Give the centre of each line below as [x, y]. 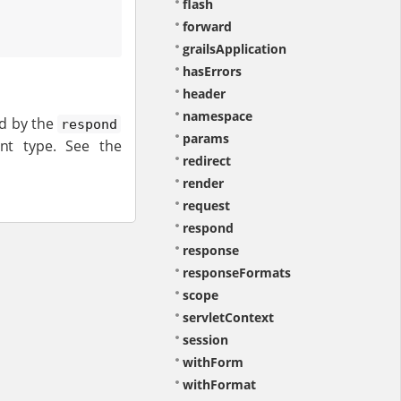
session [205, 340]
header [204, 94]
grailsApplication [234, 49]
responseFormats [236, 273]
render [203, 183]
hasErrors [212, 72]
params [205, 139]
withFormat [219, 385]
